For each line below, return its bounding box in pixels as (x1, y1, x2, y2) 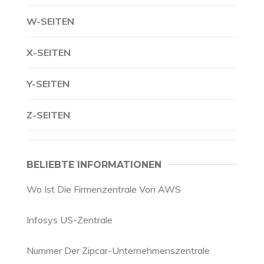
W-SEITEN (27, 15, 74, 27)
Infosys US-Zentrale (27, 214, 113, 226)
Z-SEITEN (27, 109, 70, 121)
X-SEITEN (27, 47, 71, 58)
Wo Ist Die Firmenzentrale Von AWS (27, 183, 181, 195)
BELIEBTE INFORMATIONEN (27, 159, 161, 170)
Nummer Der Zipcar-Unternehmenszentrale (27, 245, 210, 256)
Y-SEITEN (27, 78, 70, 90)
